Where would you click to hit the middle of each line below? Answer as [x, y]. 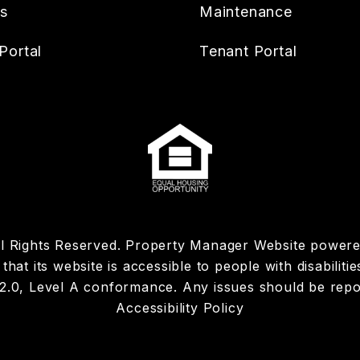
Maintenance [246, 12]
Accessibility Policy [180, 308]
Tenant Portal [248, 51]
